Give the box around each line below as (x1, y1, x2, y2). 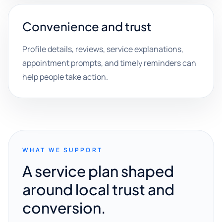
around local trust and (22, 180, 174, 199)
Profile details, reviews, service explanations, (22, 44, 183, 55)
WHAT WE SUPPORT (22, 146, 103, 154)
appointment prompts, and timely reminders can (22, 57, 196, 68)
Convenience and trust (22, 19, 152, 34)
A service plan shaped (22, 162, 174, 180)
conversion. (22, 198, 106, 217)
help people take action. (22, 71, 108, 82)
